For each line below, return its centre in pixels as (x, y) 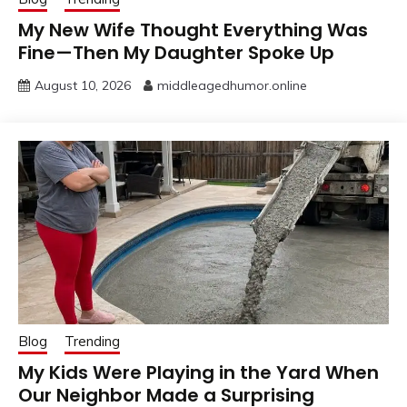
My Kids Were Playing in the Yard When (199, 373)
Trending (92, 342)
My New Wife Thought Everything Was (193, 30)
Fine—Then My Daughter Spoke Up (176, 53)
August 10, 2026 (83, 86)
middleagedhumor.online (232, 86)
